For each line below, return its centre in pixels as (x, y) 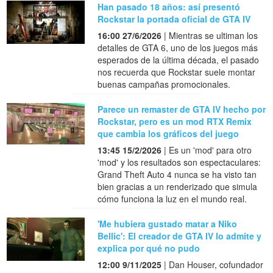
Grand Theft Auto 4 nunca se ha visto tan (177, 174)
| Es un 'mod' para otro (207, 150)
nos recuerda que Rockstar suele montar (177, 72)
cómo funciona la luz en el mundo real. (172, 198)
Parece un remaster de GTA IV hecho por (182, 109)
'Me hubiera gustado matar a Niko (168, 223)
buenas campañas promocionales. (164, 84)
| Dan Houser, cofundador (213, 264)
